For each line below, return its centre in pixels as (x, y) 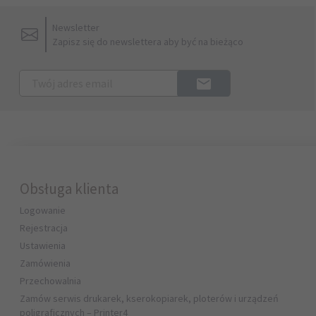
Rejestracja (44, 228)
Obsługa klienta (69, 189)
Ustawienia (43, 245)
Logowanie (43, 210)
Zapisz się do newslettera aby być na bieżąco (148, 42)
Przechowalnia (50, 281)
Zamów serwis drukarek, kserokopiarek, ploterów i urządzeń (149, 298)
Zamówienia (45, 263)
